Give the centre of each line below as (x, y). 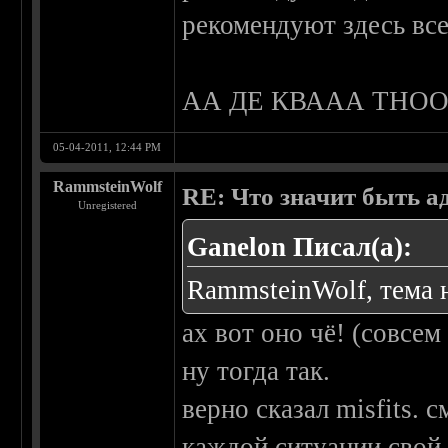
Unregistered (107, 205)
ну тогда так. (256, 371)
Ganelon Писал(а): (300, 247)
